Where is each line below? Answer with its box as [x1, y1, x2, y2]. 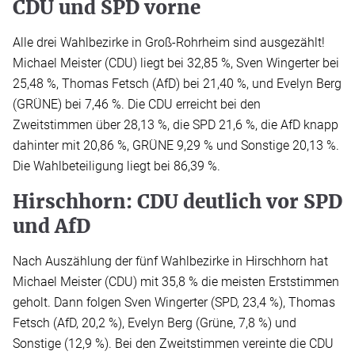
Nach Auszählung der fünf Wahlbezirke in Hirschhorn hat [13, 254, 328, 269]
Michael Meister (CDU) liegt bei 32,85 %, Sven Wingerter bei [13, 55, 339, 71]
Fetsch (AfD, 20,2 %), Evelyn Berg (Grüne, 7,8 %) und [13, 315, 296, 331]
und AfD [13, 214, 90, 239]
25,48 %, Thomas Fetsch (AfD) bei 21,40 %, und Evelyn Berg [13, 76, 342, 92]
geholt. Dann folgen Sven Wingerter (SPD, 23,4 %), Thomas [13, 295, 335, 311]
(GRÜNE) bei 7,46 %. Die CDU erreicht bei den [13, 97, 261, 113]
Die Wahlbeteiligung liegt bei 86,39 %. [13, 158, 220, 174]
